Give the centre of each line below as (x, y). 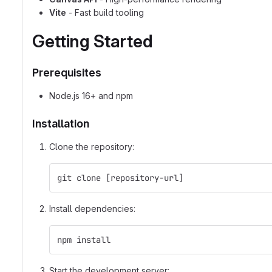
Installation (61, 124)
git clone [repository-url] (120, 178)
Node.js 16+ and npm (91, 96)
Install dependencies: (92, 209)
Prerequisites (67, 73)
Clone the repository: (92, 147)
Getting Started (93, 41)
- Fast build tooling (105, 12)
